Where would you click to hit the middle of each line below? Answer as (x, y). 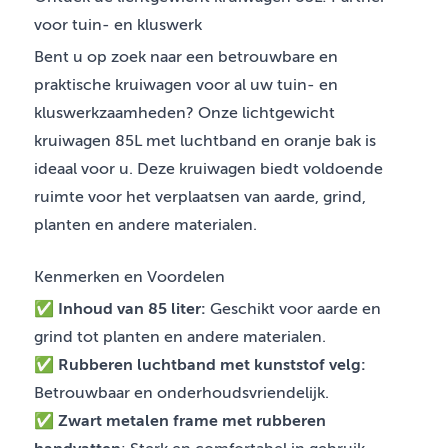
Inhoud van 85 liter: (132, 309)
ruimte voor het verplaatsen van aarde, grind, (200, 197)
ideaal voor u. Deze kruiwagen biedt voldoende (208, 169)
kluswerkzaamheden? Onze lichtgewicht (184, 113)
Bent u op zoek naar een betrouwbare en (186, 57)
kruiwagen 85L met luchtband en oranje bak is (205, 141)
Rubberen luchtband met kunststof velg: (212, 365)
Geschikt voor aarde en (293, 309)
